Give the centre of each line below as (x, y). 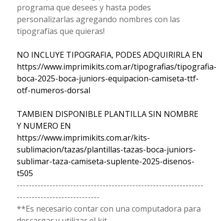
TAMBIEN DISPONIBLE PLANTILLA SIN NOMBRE (107, 114)
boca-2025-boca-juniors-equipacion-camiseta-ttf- (108, 78)
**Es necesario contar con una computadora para (109, 208)
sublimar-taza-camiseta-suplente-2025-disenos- (105, 161)
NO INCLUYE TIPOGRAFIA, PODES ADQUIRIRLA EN (110, 55)
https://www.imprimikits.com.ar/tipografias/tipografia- (116, 66)
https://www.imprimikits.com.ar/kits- (83, 137)
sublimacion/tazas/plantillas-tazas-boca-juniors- (106, 149)
